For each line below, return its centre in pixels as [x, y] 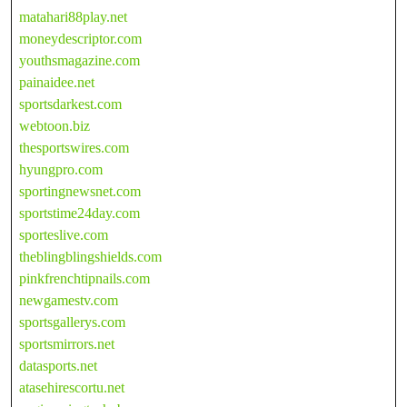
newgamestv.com [69, 300]
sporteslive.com [64, 234]
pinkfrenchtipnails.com [84, 278]
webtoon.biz [55, 125]
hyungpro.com [61, 169]
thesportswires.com [74, 147]
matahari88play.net [73, 16]
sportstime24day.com [79, 213]
